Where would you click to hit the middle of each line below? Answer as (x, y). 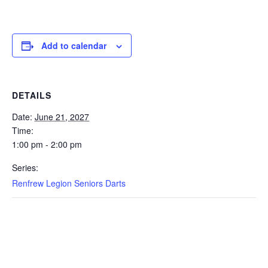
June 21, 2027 (62, 117)
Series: (25, 167)
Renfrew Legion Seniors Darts (69, 183)
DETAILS (32, 95)
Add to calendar (74, 45)
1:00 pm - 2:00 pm (47, 144)
